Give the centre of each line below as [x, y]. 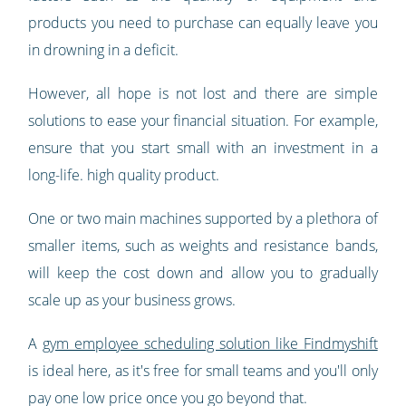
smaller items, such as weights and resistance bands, [203, 245]
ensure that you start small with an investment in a [203, 147]
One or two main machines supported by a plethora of [203, 218]
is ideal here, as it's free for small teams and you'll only [203, 370]
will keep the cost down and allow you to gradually [203, 272]
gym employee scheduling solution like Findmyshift [210, 343]
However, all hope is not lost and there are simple [203, 93]
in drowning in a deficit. [104, 49]
